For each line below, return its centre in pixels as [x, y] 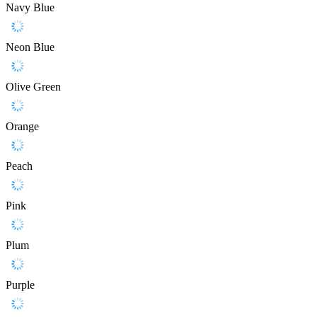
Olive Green [33, 87]
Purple [20, 285]
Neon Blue [30, 47]
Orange [22, 127]
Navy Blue [30, 8]
